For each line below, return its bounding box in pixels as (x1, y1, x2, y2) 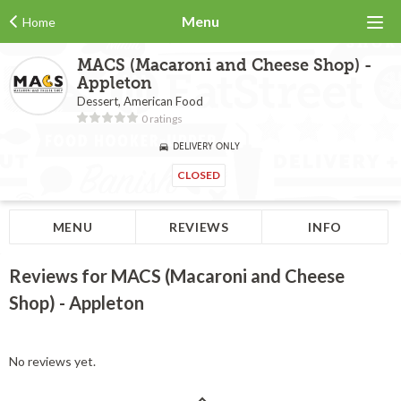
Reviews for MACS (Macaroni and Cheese (9, 265, 345, 286)
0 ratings (141, 112, 183, 125)
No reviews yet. (9, 354, 96, 369)
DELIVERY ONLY (172, 141, 240, 151)
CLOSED (176, 168, 220, 182)
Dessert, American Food (77, 94, 203, 108)
